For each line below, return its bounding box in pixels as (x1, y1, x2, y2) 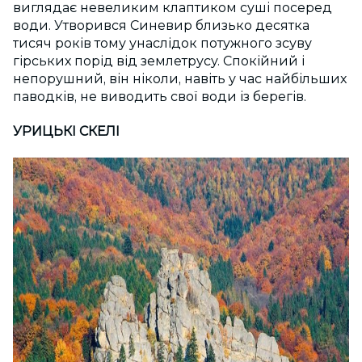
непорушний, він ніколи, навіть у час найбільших (13, 70, 347, 86)
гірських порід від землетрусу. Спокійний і (13, 53, 305, 69)
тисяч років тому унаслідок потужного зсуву (13, 35, 312, 51)
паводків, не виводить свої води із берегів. (13, 88, 306, 104)
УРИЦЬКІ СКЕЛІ (13, 123, 120, 139)
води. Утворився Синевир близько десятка (13, 17, 309, 33)
